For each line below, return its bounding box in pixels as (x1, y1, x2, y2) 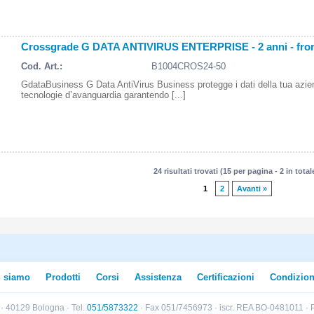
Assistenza (135, 272, 182, 282)
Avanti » (236, 184, 267, 193)
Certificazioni (197, 272, 254, 282)
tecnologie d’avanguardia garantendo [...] (21, 90, 186, 100)
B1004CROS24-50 (151, 61, 226, 71)
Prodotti (46, 272, 81, 282)
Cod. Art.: (21, 61, 62, 71)
